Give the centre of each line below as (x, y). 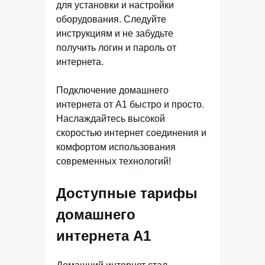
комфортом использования (116, 147)
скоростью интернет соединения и (131, 133)
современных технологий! (114, 161)
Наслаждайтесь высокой (111, 119)
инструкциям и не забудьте (115, 34)
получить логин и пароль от (116, 48)
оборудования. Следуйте (111, 20)
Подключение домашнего (112, 91)
